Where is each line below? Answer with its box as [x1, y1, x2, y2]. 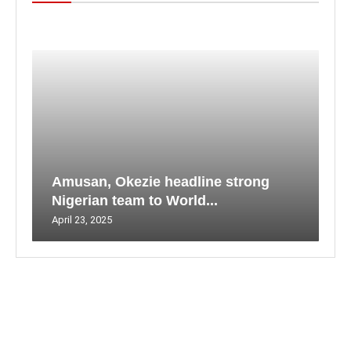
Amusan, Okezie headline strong [52, 174, 270, 190]
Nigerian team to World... [52, 193, 218, 208]
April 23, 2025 [52, 214, 112, 226]
